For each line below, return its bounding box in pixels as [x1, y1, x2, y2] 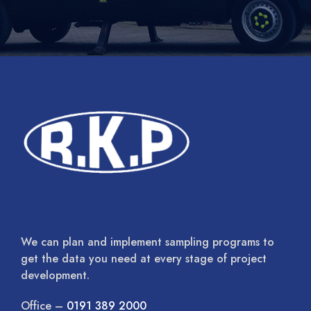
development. [21, 267, 90, 283]
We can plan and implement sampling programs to [21, 233, 274, 250]
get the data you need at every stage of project [21, 250, 267, 267]
